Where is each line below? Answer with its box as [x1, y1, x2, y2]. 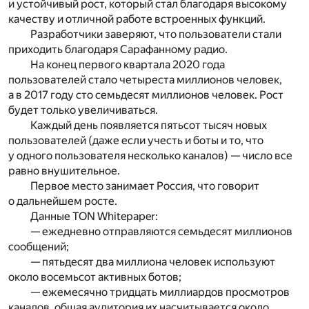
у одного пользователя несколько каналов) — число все [8, 149, 292, 163]
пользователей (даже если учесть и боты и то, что [8, 134, 263, 148]
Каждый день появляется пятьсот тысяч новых [30, 119, 267, 132]
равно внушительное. [8, 164, 120, 178]
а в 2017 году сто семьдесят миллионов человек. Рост [8, 88, 283, 102]
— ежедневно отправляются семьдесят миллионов [30, 225, 292, 239]
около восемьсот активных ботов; [8, 270, 181, 284]
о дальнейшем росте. [8, 195, 117, 208]
